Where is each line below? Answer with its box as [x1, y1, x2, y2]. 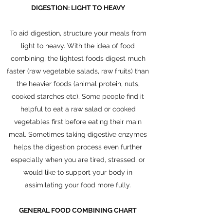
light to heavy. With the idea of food [21, 42, 135, 50]
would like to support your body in [23, 168, 132, 176]
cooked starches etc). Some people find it [12, 92, 144, 100]
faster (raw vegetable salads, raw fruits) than [7, 67, 149, 75]
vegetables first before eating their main [14, 118, 142, 126]
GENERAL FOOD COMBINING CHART [19, 206, 137, 214]
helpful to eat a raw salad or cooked [20, 105, 136, 113]
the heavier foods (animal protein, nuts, [16, 80, 140, 88]
